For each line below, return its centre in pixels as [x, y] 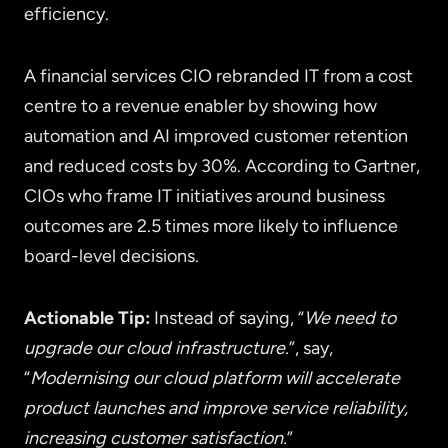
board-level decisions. [111, 256]
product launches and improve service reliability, [216, 408]
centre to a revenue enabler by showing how [200, 106]
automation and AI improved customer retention [216, 136]
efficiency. [66, 14]
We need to [350, 318]
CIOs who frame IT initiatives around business [204, 196]
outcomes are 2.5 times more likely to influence [211, 226]
